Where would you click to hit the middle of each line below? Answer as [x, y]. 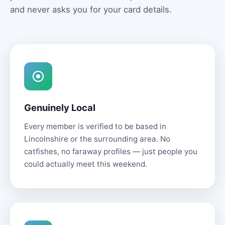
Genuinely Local [60, 107]
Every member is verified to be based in [95, 126]
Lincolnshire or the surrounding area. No [97, 139]
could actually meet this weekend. [86, 164]
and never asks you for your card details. [91, 10]
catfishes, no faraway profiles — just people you [111, 151]
